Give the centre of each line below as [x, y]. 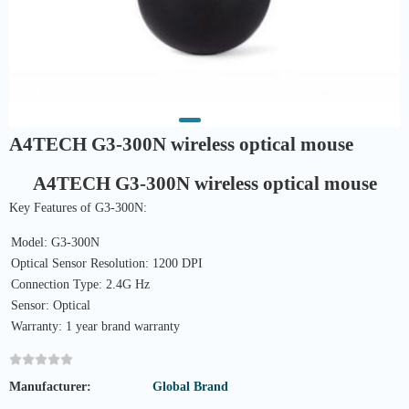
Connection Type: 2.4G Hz [80, 284]
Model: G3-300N [55, 242]
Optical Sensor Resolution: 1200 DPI [107, 263]
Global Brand [190, 387]
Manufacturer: [50, 387]
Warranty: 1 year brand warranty [95, 326]
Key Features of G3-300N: [78, 208]
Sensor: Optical [51, 305]
